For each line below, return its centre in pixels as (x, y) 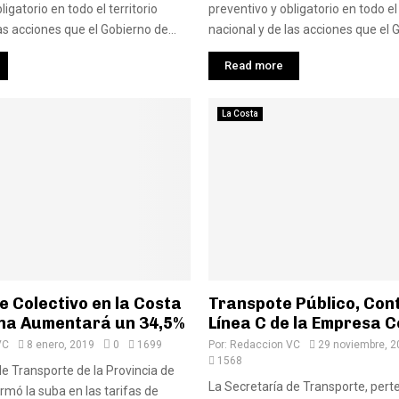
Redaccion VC (265, 344)
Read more (254, 66)
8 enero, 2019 (61, 344)
